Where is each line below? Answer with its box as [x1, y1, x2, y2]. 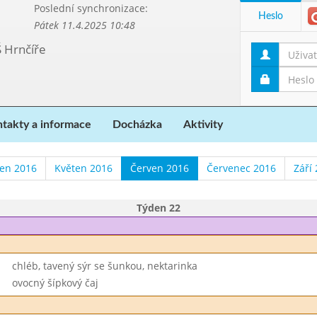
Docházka [113, 119, 162, 130]
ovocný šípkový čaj [11, 276, 98, 289]
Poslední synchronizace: [33, 1, 148, 15]
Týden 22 [137, 201, 180, 214]
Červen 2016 [130, 161, 189, 175]
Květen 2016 [54, 161, 113, 175]
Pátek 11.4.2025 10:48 [33, 18, 135, 32]
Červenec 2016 [207, 161, 276, 175]
